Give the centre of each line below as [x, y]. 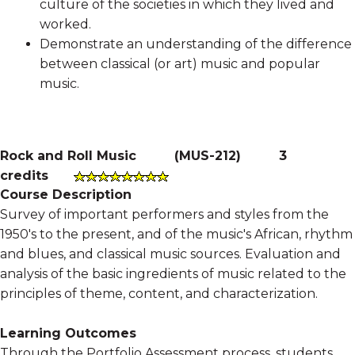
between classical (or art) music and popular [180, 63]
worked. [65, 24]
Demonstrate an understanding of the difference [196, 44]
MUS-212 [208, 155]
